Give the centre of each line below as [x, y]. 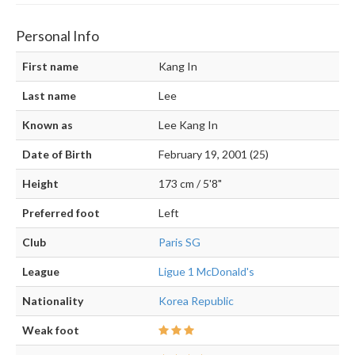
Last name [49, 96]
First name [50, 67]
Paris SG [179, 242]
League [41, 272]
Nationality [53, 301]
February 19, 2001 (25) [214, 155]
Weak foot [51, 330]
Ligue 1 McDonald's [206, 272]
